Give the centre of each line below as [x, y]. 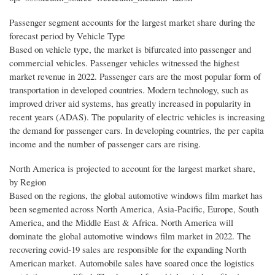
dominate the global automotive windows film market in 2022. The [130, 236]
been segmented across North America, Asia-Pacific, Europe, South [134, 209]
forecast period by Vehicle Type [67, 36]
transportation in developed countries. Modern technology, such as [129, 90]
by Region [28, 182]
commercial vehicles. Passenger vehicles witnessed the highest [124, 63]
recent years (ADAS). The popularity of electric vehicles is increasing [137, 117]
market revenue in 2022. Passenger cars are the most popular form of [135, 76]
